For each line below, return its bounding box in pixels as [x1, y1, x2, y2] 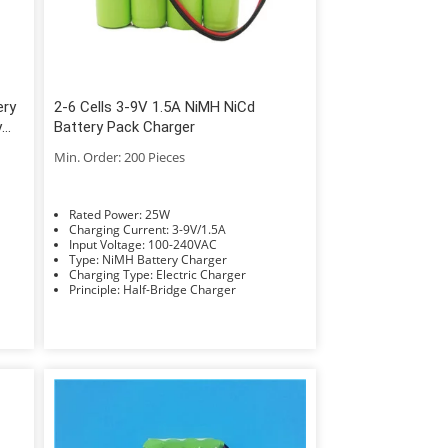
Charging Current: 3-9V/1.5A [171, 220, 226, 238]
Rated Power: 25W [144, 205, 170, 223]
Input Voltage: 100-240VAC [147, 235, 217, 253]
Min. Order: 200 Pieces [53, 147, 185, 166]
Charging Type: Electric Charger [155, 265, 246, 283]
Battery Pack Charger [53, 117, 195, 136]
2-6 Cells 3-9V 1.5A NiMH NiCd [53, 97, 255, 116]
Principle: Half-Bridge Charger [122, 280, 236, 298]
